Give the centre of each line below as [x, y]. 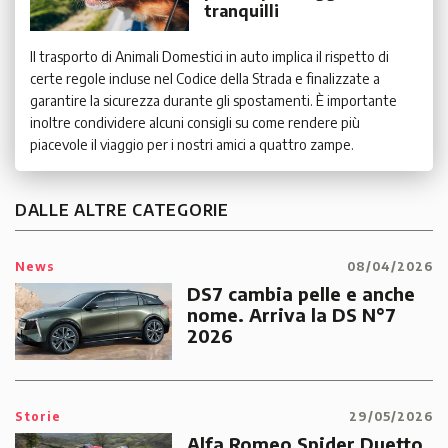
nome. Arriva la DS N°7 [291, 315]
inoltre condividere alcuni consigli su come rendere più [195, 123]
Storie [38, 417]
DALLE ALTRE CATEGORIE [122, 210]
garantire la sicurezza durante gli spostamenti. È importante [213, 101]
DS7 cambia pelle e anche [300, 294]
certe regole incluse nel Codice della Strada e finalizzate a [205, 79]
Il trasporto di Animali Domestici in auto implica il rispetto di [209, 57]
